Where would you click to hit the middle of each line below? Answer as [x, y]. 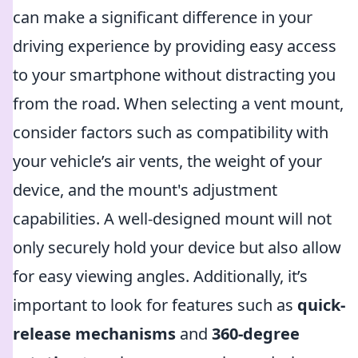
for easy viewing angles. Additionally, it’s [160, 276]
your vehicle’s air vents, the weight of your [167, 161]
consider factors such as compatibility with [171, 132]
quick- [321, 305]
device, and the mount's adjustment [145, 190]
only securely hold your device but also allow [177, 247]
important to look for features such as [155, 305]
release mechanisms [94, 334]
